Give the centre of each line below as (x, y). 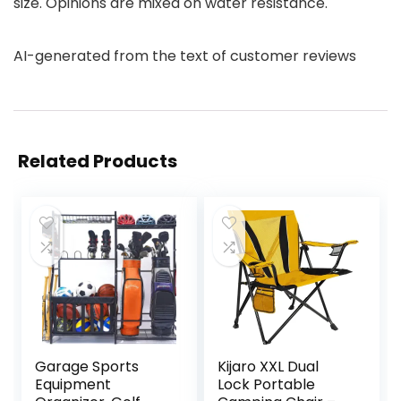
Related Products (98, 162)
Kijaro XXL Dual (269, 367)
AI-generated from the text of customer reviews (185, 56)
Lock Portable (267, 385)
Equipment (73, 385)
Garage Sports (87, 367)
